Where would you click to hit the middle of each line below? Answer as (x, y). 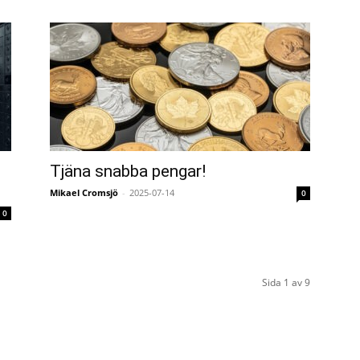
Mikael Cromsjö (84, 192)
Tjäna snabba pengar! (128, 171)
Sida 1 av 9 (286, 282)
